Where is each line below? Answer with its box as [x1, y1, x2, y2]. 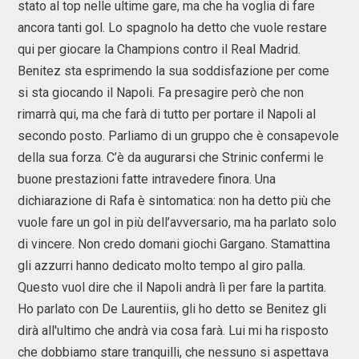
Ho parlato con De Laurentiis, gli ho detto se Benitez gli [18, 301, 326, 317]
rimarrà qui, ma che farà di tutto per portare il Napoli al [18, 107, 316, 122]
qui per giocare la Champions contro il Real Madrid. [18, 42, 301, 57]
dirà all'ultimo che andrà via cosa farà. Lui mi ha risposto [18, 323, 329, 338]
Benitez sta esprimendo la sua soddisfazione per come [18, 63, 329, 79]
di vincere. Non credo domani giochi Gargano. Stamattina [18, 236, 330, 252]
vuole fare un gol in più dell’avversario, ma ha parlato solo [18, 215, 337, 230]
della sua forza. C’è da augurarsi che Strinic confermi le [18, 150, 324, 165]
